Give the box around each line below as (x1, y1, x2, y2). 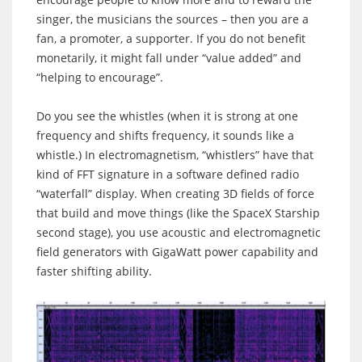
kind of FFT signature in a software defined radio (36, 166, 299, 182)
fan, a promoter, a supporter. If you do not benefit (36, 30, 305, 46)
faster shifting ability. (36, 263, 152, 279)
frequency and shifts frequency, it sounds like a (36, 127, 294, 143)
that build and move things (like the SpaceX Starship (36, 204, 320, 221)
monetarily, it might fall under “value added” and (36, 49, 301, 65)
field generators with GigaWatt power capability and (36, 243, 318, 259)
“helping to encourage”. (36, 69, 163, 85)
